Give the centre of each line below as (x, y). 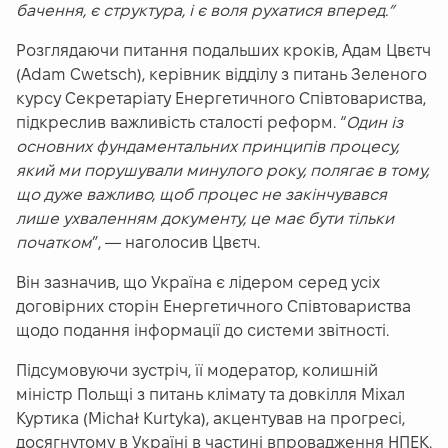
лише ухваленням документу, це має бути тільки (205, 219)
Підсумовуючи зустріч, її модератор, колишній (197, 371)
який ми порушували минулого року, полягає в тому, (222, 171)
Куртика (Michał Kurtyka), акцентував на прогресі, (210, 419)
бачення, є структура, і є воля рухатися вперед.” (205, 11)
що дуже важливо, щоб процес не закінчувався (201, 195)
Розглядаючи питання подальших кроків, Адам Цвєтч (223, 51)
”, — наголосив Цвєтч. (176, 243)
